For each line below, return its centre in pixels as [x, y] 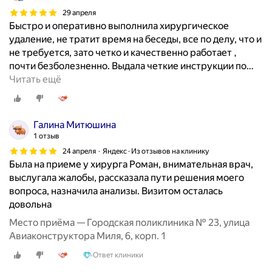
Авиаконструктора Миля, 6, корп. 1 [88, 236]
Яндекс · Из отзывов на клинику [156, 151]
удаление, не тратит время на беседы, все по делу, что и [135, 39]
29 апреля [79, 12]
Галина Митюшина [75, 125]
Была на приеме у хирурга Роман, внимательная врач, [131, 165]
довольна [30, 205]
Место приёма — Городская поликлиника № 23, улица [129, 223]
